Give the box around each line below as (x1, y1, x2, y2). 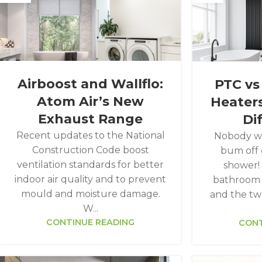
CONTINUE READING (46, 217, 135, 228)
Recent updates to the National (16, 130, 165, 142)
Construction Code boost (32, 144, 149, 156)
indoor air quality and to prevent (15, 174, 167, 185)
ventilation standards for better (17, 159, 164, 171)
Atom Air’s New (37, 94, 144, 110)
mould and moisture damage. (20, 188, 160, 200)
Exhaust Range (38, 111, 143, 127)
